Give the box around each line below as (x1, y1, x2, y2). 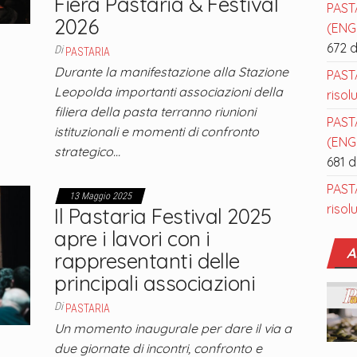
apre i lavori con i (54, 226, 210, 252)
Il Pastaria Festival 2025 (54, 203, 272, 229)
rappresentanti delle (54, 248, 240, 274)
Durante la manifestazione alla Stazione (54, 64, 289, 80)
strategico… (54, 143, 121, 159)
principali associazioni (54, 270, 256, 296)
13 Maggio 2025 (69, 190, 132, 202)
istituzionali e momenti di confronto (54, 124, 260, 139)
